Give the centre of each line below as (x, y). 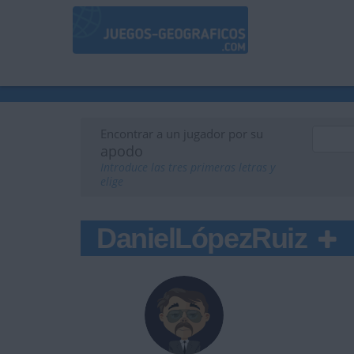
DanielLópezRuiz (205, 239)
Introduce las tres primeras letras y (188, 168)
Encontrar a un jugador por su (182, 134)
